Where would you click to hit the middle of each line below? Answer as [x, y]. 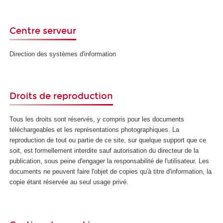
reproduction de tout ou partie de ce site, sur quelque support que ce [108, 140]
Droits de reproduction [61, 96]
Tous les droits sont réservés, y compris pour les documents [97, 119]
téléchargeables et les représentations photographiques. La [95, 129]
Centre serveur [43, 31]
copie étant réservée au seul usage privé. [69, 182]
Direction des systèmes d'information [63, 54]
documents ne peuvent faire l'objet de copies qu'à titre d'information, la [111, 171]
